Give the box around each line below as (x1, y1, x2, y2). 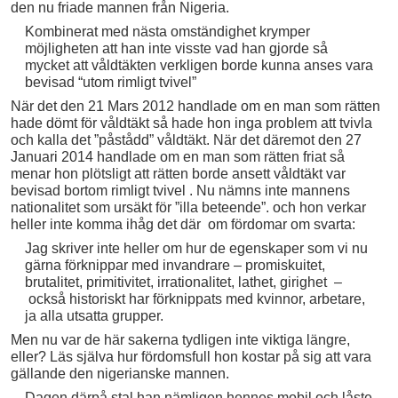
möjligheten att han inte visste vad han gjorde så (24, 40, 328, 56)
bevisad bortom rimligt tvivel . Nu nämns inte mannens (11, 182, 350, 198)
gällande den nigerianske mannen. (11, 365, 229, 381)
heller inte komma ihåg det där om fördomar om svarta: (11, 216, 355, 232)
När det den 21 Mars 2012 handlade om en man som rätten (11, 98, 380, 114)
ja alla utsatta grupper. (24, 307, 163, 323)
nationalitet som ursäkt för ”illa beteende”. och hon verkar (11, 199, 366, 215)
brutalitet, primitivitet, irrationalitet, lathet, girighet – (24, 274, 342, 290)
